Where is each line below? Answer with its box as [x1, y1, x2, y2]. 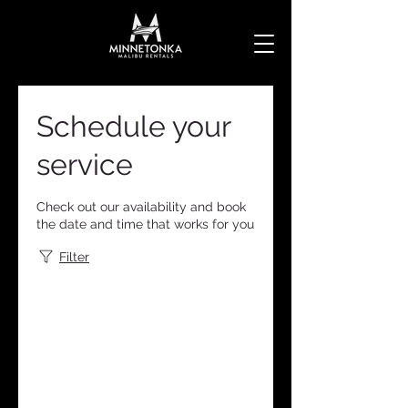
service [36, 148, 133, 181]
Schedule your [36, 109, 230, 143]
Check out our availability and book [36, 199, 246, 214]
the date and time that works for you [36, 217, 254, 231]
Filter [59, 250, 89, 264]
